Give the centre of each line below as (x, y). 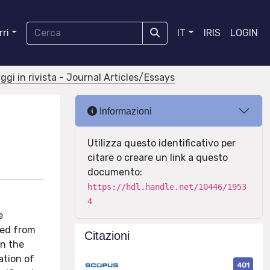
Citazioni (107, 236)
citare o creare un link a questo (158, 158)
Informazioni (124, 111)
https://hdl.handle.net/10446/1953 (167, 187)
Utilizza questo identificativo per (162, 143)
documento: (115, 172)
